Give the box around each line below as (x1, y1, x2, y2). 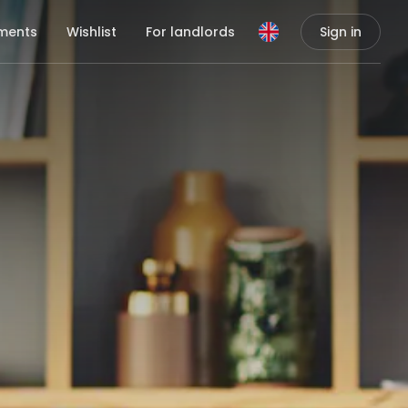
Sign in (320, 23, 362, 41)
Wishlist (66, 22, 117, 41)
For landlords (146, 22, 235, 41)
